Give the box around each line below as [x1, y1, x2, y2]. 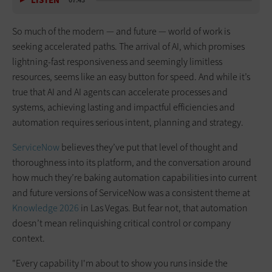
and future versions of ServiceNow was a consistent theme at [12, 186, 250, 199]
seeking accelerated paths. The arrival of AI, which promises [12, 39, 245, 53]
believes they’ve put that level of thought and [59, 140, 238, 154]
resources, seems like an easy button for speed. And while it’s [12, 70, 250, 83]
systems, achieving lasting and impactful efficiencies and [12, 100, 235, 114]
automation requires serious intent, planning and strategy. [12, 115, 243, 129]
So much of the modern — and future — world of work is [12, 24, 230, 38]
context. [12, 231, 45, 245]
